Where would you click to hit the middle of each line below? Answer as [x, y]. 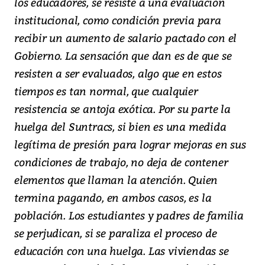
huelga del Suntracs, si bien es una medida [120, 127]
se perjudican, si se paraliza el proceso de [116, 233]
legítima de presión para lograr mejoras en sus [130, 144]
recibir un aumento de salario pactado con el [126, 38]
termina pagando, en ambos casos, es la [113, 198]
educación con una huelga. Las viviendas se [122, 251]
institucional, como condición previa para [118, 20]
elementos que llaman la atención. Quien [116, 180]
